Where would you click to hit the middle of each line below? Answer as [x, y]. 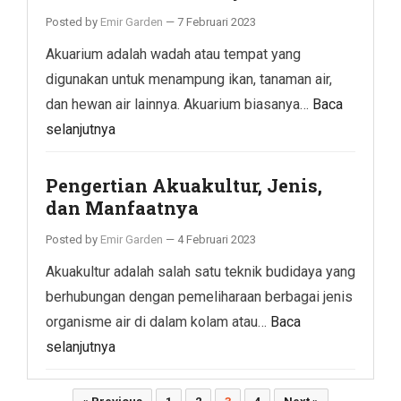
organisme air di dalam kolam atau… [158, 321]
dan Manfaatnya [122, 207]
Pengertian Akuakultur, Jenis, [184, 185]
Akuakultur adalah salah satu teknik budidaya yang [200, 271]
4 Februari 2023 [217, 239]
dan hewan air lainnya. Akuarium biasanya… [179, 104]
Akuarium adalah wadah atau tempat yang [173, 54]
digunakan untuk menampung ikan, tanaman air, [189, 79]
